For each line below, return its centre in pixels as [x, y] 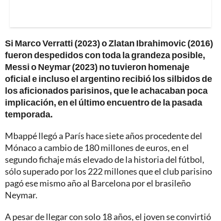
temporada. [29, 114]
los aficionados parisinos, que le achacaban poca [106, 91]
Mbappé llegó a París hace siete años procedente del [104, 136]
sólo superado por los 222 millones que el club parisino [109, 171]
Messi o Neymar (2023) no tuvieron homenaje [97, 67]
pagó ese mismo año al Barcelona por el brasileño [98, 183]
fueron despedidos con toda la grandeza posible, [105, 55]
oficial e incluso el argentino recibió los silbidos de [109, 79]
